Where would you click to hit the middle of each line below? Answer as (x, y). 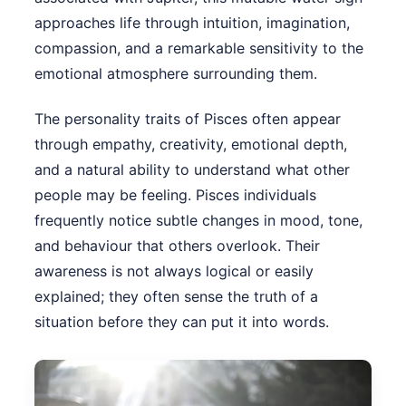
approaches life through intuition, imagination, (192, 23)
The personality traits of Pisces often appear (188, 119)
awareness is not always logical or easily (174, 271)
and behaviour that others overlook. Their (177, 246)
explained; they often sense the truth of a (176, 297)
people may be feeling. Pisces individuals (175, 195)
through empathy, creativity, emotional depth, (191, 145)
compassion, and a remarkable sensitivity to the (199, 48)
